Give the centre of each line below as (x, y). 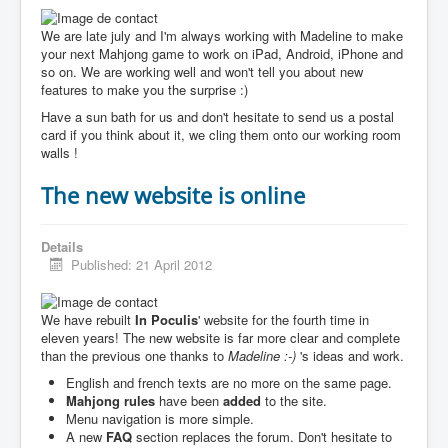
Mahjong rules (112, 401)
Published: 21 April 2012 (142, 264)
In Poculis (166, 320)
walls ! (59, 152)
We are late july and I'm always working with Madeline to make (222, 35)
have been (191, 401)
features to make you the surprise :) (144, 89)
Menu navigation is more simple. (160, 419)
